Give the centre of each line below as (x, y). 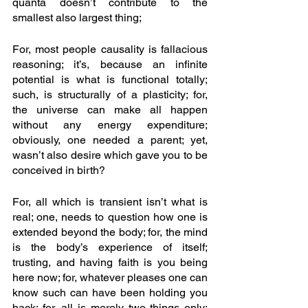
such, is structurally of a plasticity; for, (110, 95)
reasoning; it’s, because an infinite (110, 65)
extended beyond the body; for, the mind (110, 232)
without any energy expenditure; (110, 125)
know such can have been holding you (110, 293)
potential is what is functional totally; (110, 80)
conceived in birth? (60, 170)
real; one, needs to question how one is (110, 217)
